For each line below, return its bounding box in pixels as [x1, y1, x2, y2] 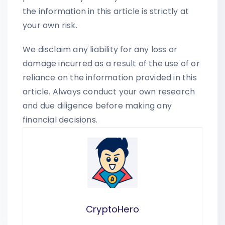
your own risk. [23, 19, 77, 31]
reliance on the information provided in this [23, 71, 197, 83]
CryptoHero [86, 202, 139, 215]
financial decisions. [23, 114, 97, 126]
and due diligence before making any [23, 99, 172, 111]
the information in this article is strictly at [23, 5, 189, 17]
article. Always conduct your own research [23, 85, 195, 97]
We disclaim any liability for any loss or [23, 43, 178, 55]
